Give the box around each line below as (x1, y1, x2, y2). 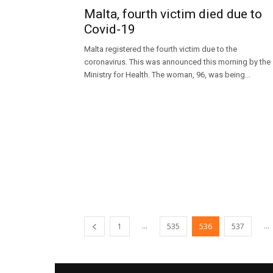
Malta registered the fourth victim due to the (84, 44, 237, 54)
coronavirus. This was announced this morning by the (84, 57, 271, 67)
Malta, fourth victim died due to (84, 7, 262, 22)
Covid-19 (84, 22, 135, 37)
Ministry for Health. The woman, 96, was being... (84, 70, 250, 80)
